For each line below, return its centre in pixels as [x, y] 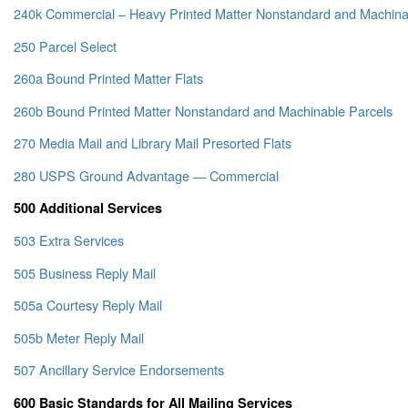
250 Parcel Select [65, 46]
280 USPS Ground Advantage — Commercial [146, 175]
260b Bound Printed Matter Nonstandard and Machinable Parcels [203, 110]
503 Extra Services [69, 240]
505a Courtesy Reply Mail [88, 305]
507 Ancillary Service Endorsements [119, 370]
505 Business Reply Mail [85, 272]
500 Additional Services [88, 208]
